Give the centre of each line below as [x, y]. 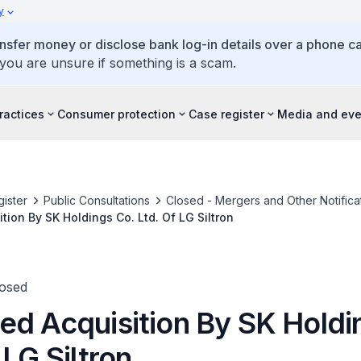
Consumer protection [116, 114]
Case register [226, 114]
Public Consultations [96, 200]
